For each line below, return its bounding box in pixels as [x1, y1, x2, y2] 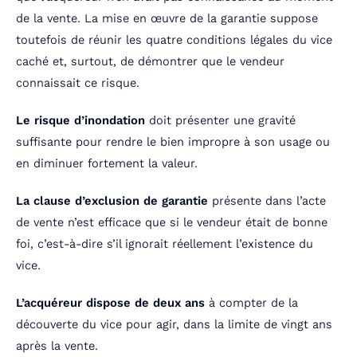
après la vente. [16, 339, 98, 354]
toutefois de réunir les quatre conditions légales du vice [16, 33, 332, 48]
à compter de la [205, 296, 298, 311]
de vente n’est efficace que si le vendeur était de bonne [16, 215, 328, 230]
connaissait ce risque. [16, 76, 139, 91]
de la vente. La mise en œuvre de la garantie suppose [16, 11, 318, 26]
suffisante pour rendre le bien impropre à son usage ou [16, 135, 330, 150]
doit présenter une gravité [145, 113, 296, 128]
